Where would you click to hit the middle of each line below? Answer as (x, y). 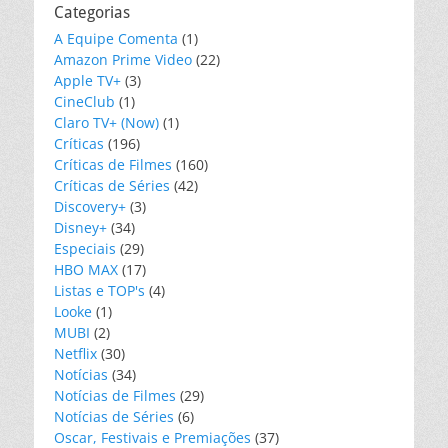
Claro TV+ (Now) (106, 123)
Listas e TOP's (99, 291)
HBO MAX (86, 270)
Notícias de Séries (114, 417)
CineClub (84, 102)
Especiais (85, 249)
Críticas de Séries (112, 186)
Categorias (92, 13)
